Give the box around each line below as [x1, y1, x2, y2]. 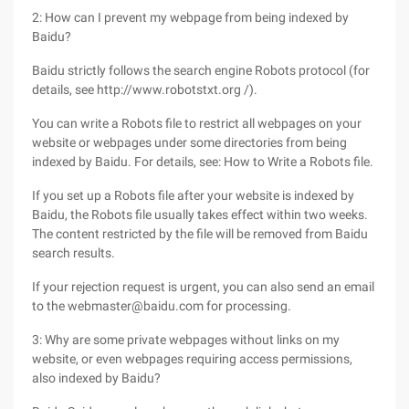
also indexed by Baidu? [32, 371, 161, 385]
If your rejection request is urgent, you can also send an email [32, 279, 374, 294]
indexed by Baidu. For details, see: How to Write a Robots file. [32, 154, 373, 169]
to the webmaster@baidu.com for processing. [32, 299, 291, 313]
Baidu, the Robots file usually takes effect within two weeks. [32, 207, 368, 222]
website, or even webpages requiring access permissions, [32, 351, 352, 366]
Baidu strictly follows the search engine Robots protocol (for [32, 63, 370, 78]
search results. [32, 246, 115, 260]
